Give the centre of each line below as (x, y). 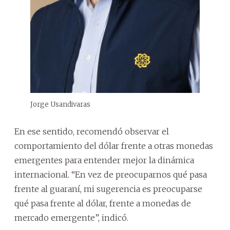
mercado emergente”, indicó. (71, 217)
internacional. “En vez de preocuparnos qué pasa (111, 174)
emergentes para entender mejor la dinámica (104, 160)
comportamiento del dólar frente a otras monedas (114, 146)
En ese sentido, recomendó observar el (92, 131)
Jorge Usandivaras (60, 104)
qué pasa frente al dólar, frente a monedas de (103, 203)
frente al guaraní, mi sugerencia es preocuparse (108, 189)
